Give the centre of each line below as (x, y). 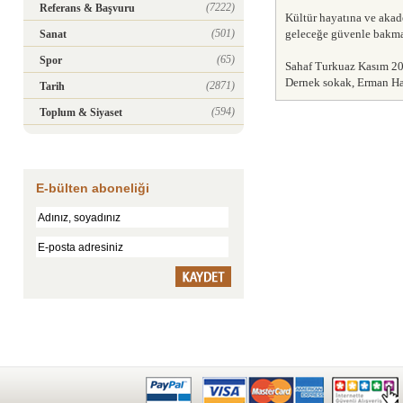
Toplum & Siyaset (81, 112)
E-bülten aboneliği (93, 188)
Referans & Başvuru (87, 8)
